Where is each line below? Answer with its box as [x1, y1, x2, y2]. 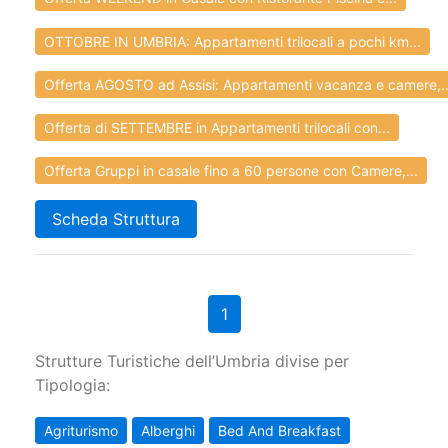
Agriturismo [44, 422, 118, 440]
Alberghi [141, 422, 195, 440]
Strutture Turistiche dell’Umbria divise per [35, 350, 349, 371]
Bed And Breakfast [218, 422, 341, 440]
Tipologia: [35, 374, 110, 395]
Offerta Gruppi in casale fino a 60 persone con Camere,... [44, 161, 418, 179]
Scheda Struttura [52, 208, 180, 229]
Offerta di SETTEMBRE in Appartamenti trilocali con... [44, 118, 390, 136]
